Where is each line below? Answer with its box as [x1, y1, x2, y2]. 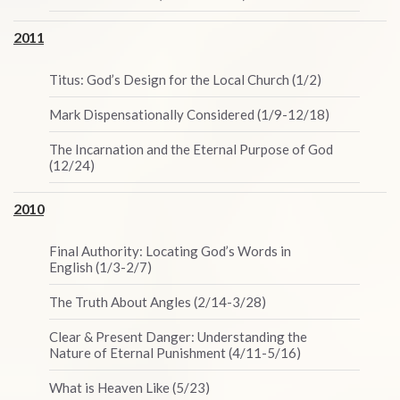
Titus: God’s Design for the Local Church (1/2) [49, 71, 321, 87]
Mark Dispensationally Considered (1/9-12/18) [49, 106, 329, 122]
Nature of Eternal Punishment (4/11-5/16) [49, 345, 301, 361]
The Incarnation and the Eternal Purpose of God [49, 141, 333, 157]
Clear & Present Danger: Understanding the [49, 329, 307, 345]
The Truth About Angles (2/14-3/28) [49, 294, 266, 310]
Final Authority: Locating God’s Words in [49, 243, 291, 259]
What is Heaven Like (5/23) [49, 379, 210, 396]
